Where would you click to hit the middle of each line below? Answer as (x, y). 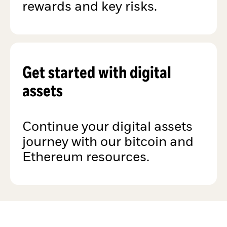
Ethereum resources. (86, 157)
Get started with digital (97, 71)
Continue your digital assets (107, 127)
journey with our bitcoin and (108, 142)
